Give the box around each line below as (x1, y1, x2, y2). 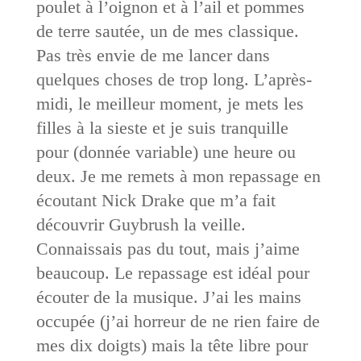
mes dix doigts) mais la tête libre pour (35, 334, 308, 355)
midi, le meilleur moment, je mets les (35, 93, 304, 114)
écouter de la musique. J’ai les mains (35, 286, 301, 307)
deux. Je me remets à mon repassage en (35, 165, 321, 186)
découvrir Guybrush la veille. (35, 214, 246, 234)
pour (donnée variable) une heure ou (35, 141, 296, 162)
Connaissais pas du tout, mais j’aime (35, 238, 300, 259)
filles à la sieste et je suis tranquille (35, 117, 288, 138)
